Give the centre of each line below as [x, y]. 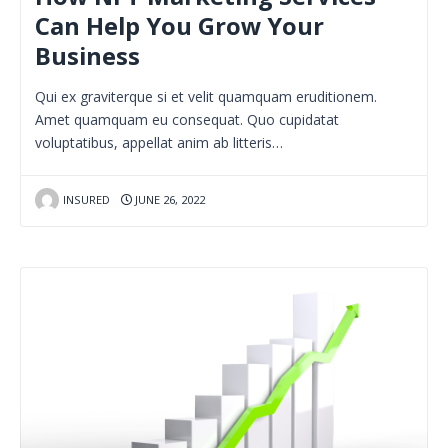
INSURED [86, 199]
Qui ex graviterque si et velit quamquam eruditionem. [206, 96]
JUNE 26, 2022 [168, 199]
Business [87, 55]
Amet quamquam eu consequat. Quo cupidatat [187, 119]
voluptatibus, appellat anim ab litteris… [159, 142]
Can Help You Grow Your [179, 25]
